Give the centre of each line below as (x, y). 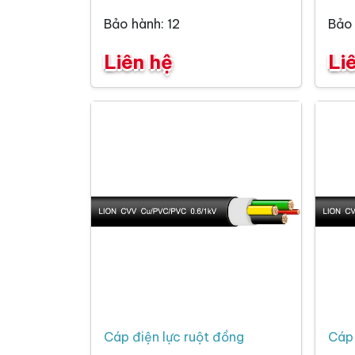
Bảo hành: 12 (142, 24)
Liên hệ (138, 62)
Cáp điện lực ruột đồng (174, 337)
